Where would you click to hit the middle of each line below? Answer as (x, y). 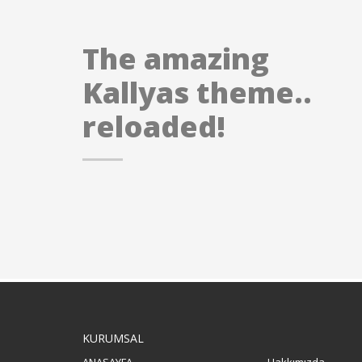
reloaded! (154, 126)
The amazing (176, 59)
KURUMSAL (113, 338)
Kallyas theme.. (197, 93)
